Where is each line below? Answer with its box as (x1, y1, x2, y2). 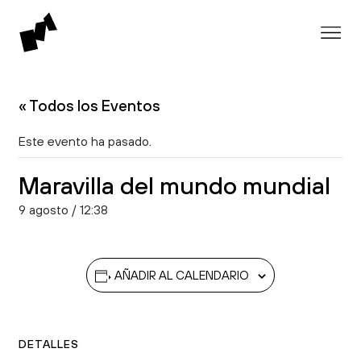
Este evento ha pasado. (19, 134, 151, 148)
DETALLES (19, 338, 79, 351)
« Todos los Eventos (19, 97, 160, 114)
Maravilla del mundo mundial (19, 172, 330, 199)
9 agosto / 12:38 (19, 202, 108, 217)
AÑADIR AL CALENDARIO (114, 268, 250, 282)
